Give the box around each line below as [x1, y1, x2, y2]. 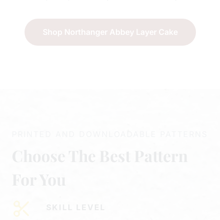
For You [12, 168, 66, 190]
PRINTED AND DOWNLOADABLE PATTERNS [12, 129, 208, 139]
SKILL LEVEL [46, 202, 106, 212]
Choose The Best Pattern [12, 144, 188, 166]
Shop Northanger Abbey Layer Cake [42, 27, 178, 37]
